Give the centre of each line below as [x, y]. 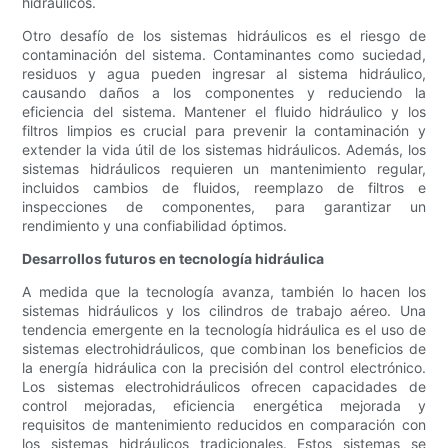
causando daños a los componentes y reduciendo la [224, 93]
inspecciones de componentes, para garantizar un [224, 207]
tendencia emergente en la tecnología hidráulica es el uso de [224, 330]
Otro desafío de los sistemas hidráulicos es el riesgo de [224, 36]
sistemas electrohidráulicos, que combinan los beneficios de [224, 349]
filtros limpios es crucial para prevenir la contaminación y [224, 131]
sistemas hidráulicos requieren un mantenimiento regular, [224, 169]
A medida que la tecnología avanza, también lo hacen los [224, 292]
